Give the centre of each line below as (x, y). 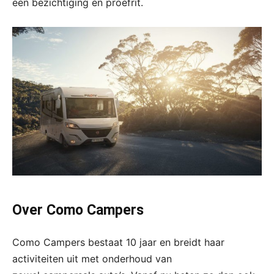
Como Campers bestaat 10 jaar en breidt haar (118, 243)
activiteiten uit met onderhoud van (92, 259)
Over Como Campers (78, 210)
